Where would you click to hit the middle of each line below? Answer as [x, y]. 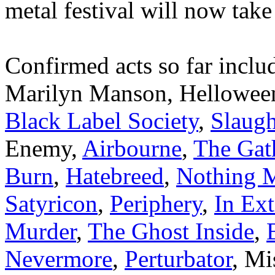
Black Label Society [102, 120]
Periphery [156, 203]
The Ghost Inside [171, 231]
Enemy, [44, 148]
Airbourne [132, 148]
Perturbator [178, 258]
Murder [41, 231]
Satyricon [51, 203]
